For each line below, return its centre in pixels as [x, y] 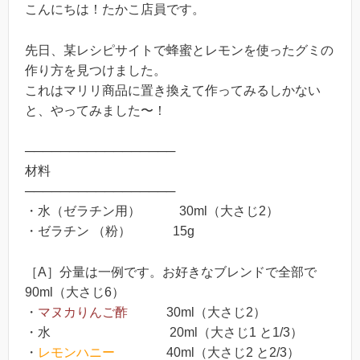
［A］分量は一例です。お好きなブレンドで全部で [171, 272]
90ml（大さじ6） [75, 292]
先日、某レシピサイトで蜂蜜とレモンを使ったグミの [179, 50]
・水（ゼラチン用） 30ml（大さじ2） [152, 211]
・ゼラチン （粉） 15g [110, 231]
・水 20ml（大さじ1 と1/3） [164, 332]
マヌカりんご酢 [83, 312]
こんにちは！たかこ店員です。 [115, 10]
